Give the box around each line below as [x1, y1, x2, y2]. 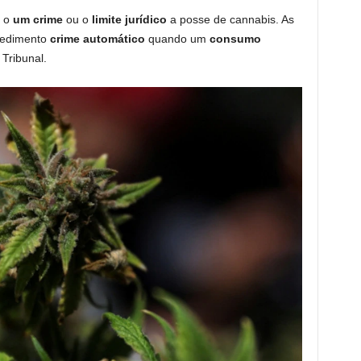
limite [91, 13, 122, 26]
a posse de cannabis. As [169, 13, 294, 26]
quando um [147, 32, 210, 45]
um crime [12, 13, 66, 26]
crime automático [49, 32, 148, 45]
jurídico [124, 13, 170, 26]
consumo [209, 32, 261, 45]
